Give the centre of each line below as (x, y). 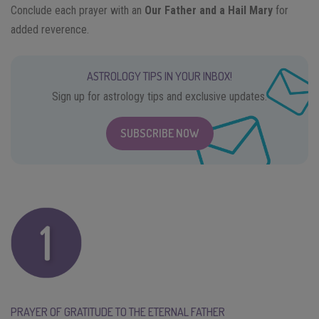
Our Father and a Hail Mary (209, 10)
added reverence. (50, 29)
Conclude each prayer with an (78, 10)
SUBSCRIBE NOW (159, 133)
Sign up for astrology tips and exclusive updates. (159, 96)
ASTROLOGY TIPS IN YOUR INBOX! (159, 76)
